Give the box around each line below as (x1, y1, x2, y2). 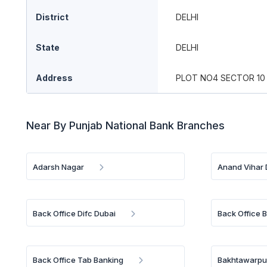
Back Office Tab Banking (33, 255, 123, 265)
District (36, 12, 69, 22)
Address (36, 73, 73, 83)
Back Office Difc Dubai (33, 209, 116, 218)
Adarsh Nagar (33, 162, 84, 172)
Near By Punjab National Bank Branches (26, 119, 225, 132)
